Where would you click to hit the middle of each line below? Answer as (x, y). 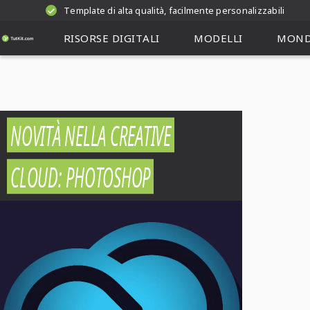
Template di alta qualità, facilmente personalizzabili (174, 10)
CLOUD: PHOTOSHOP (80, 176)
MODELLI (218, 38)
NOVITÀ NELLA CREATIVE (91, 135)
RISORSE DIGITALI (111, 38)
